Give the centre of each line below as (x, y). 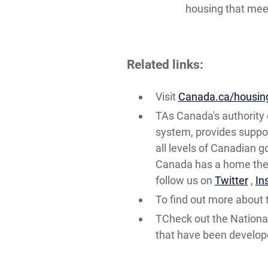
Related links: (165, 65)
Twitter (231, 180)
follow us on (185, 180)
